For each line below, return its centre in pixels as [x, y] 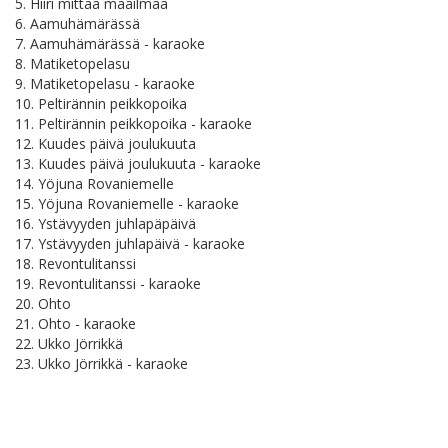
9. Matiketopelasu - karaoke [105, 84]
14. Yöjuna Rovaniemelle [94, 184]
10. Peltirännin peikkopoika [101, 104]
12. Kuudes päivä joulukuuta [105, 144]
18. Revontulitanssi [75, 264]
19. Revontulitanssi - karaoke [108, 284]
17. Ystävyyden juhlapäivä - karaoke [130, 244]
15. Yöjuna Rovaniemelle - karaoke [127, 204]
